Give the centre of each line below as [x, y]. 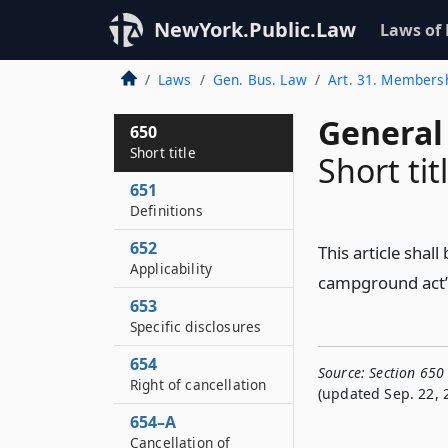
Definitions [166, 210]
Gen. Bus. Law [259, 79]
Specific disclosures [196, 326]
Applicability [171, 268]
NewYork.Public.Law [255, 29]
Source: [342, 372]
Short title [163, 152]
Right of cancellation [198, 384]
